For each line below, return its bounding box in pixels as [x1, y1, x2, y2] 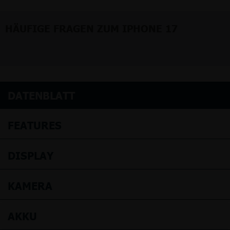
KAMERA [8, 178, 52, 192]
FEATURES [8, 118, 62, 131]
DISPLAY [8, 148, 53, 162]
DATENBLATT [8, 88, 75, 102]
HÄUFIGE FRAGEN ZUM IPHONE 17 [5, 21, 178, 34]
